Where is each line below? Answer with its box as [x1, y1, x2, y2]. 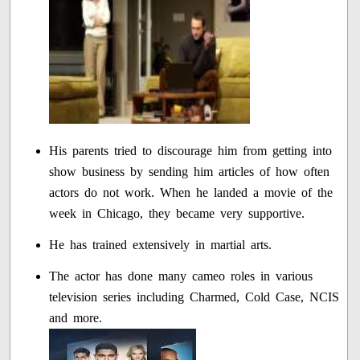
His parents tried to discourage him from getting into [49, 144, 333, 158]
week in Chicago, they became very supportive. [49, 207, 305, 221]
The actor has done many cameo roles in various [49, 269, 313, 284]
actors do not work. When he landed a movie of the [49, 186, 333, 200]
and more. [49, 311, 103, 325]
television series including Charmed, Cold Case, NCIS [49, 290, 340, 305]
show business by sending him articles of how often [49, 165, 330, 179]
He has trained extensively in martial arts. [49, 238, 272, 252]
